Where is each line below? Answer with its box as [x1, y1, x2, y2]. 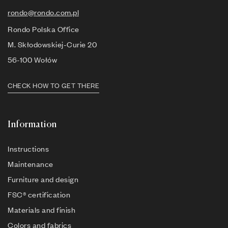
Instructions [8, 144, 49, 154]
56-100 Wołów [8, 55, 57, 65]
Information [8, 120, 57, 130]
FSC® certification [8, 190, 70, 199]
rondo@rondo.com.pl [8, 8, 79, 17]
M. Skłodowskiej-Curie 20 [8, 40, 97, 49]
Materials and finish [8, 205, 75, 215]
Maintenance [8, 159, 53, 169]
